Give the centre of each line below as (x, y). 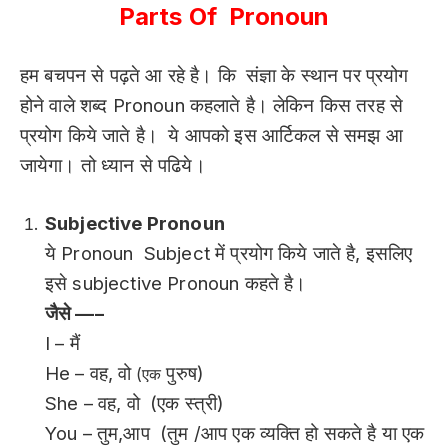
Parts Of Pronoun (224, 17)
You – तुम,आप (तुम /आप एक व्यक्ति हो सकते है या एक (235, 434)
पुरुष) (183, 374)
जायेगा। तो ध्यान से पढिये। (113, 165)
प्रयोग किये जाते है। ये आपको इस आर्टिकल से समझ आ (211, 135)
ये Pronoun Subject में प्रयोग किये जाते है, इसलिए (229, 254)
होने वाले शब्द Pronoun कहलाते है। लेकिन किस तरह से (212, 105)
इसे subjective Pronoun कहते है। (176, 284)
